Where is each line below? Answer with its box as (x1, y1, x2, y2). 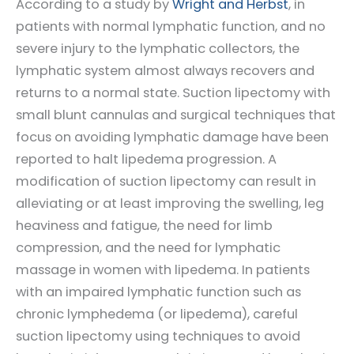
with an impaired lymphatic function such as (16, 282, 301, 301)
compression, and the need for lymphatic (16, 238, 281, 257)
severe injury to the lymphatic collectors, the (16, 39, 299, 58)
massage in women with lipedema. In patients (16, 260, 310, 279)
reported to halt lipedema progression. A (16, 149, 277, 168)
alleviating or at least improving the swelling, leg (16, 194, 324, 213)
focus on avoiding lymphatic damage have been (16, 127, 329, 146)
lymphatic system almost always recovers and (16, 61, 314, 80)
